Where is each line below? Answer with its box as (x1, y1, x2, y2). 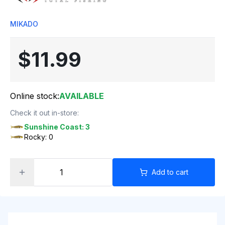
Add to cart (151, 168, 188, 176)
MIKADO (10, 20, 38, 28)
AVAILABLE (59, 91, 104, 101)
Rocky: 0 (24, 133, 53, 141)
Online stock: (10, 91, 59, 101)
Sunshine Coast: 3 (24, 123, 90, 131)
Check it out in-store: (10, 108, 79, 117)
